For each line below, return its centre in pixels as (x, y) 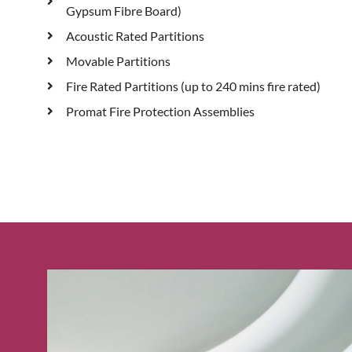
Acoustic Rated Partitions (135, 35)
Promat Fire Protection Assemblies (160, 111)
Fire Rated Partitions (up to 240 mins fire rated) (193, 86)
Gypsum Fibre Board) (123, 10)
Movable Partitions (118, 60)
